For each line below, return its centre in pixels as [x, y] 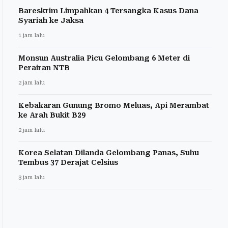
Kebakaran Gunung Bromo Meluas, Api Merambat [114, 105]
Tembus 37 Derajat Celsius [68, 162]
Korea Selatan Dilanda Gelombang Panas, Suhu [109, 152]
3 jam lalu [32, 177]
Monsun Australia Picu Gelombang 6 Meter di [104, 58]
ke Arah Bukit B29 [52, 115]
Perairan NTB [44, 67]
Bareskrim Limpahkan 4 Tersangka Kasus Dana [108, 10]
